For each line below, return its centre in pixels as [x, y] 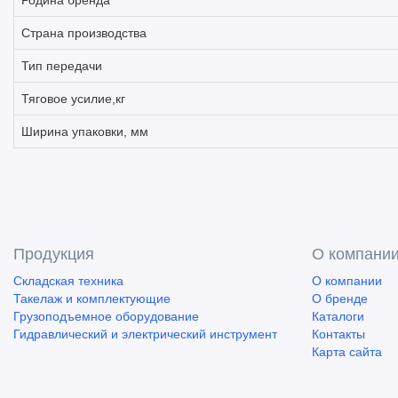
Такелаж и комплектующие [92, 298]
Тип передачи [62, 66]
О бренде [340, 298]
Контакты [338, 334]
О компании [347, 281]
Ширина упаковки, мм [85, 131]
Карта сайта [347, 352]
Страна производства [84, 33]
